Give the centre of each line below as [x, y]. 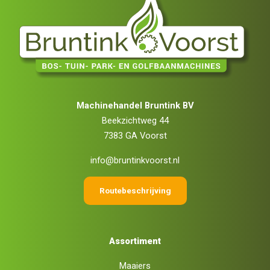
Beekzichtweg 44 [135, 120]
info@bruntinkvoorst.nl [135, 160]
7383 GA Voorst [135, 135]
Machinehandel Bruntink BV [135, 105]
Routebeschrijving [135, 191]
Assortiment [135, 241]
